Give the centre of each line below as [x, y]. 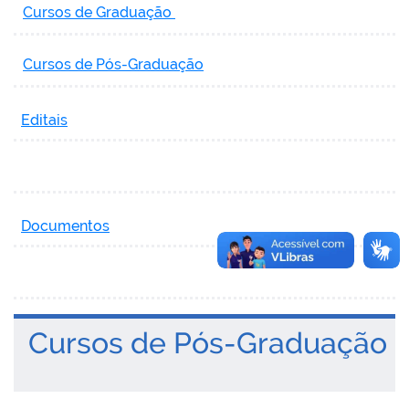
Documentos [65, 225]
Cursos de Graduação [99, 12]
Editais [44, 120]
